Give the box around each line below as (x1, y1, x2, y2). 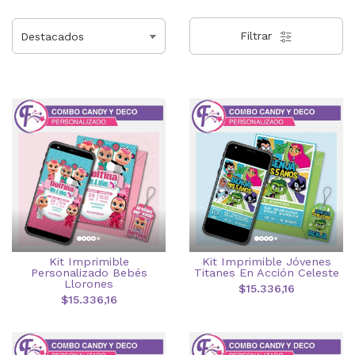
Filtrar (240, 29, 276, 42)
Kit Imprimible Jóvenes (201, 255, 331, 268)
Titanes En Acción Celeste (193, 266, 339, 279)
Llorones (64, 277, 113, 290)
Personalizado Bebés (30, 266, 147, 279)
